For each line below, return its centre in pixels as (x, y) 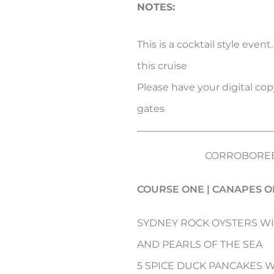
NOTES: (156, 7)
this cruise (162, 66)
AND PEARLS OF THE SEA (200, 245)
